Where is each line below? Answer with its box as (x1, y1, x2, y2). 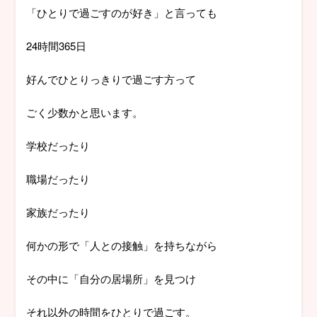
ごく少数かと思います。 (26, 105, 144, 120)
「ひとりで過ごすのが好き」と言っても (26, 5, 218, 21)
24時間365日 (26, 38, 87, 54)
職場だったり (26, 171, 91, 187)
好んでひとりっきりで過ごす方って (26, 71, 197, 87)
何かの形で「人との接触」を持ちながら (26, 238, 218, 253)
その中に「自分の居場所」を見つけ (26, 271, 197, 287)
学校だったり (26, 138, 91, 154)
